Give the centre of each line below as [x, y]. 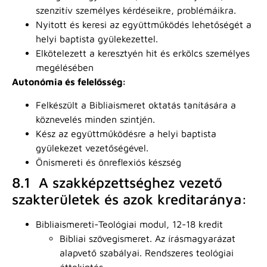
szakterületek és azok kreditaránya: [130, 199]
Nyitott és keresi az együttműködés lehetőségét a [144, 25]
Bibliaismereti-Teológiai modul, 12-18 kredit [129, 224]
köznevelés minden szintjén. [95, 119]
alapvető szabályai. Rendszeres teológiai [147, 252]
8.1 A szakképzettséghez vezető [117, 182]
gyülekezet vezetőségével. [92, 148]
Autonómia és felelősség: [69, 82]
